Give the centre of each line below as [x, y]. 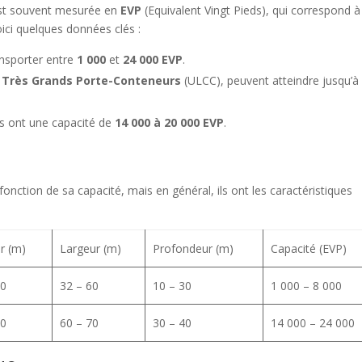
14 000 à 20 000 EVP [170, 122]
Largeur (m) [90, 248]
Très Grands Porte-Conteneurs [92, 80]
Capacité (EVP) [308, 248]
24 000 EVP [153, 59]
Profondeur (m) [193, 248]
